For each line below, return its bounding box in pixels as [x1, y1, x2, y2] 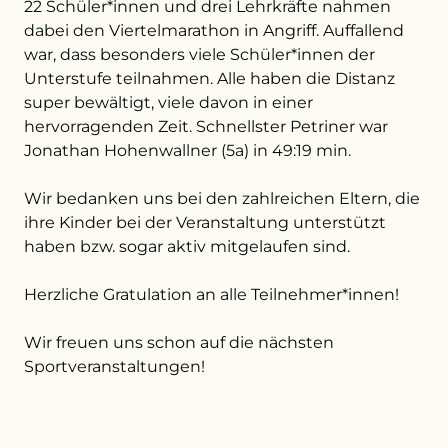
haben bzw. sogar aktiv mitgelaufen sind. [24, 237, 350, 256]
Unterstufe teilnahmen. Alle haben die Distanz [24, 69, 395, 88]
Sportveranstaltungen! [24, 357, 205, 376]
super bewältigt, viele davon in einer [24, 93, 313, 112]
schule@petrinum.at [164, 97, 306, 115]
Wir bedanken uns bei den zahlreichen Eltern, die [24, 189, 420, 208]
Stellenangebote [166, 145, 282, 163]
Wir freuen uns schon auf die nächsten [24, 333, 334, 352]
